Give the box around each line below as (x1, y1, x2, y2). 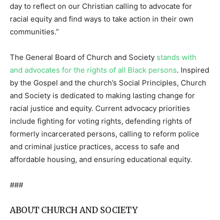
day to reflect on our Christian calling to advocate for (10, 1, 192, 11)
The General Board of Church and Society (10, 53, 157, 62)
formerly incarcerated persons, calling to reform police (10, 129, 199, 139)
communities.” (10, 27, 61, 37)
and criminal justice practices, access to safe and (10, 142, 179, 152)
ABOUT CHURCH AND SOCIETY (10, 205, 137, 216)
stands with (157, 53, 196, 62)
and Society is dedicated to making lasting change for (10, 91, 195, 101)
